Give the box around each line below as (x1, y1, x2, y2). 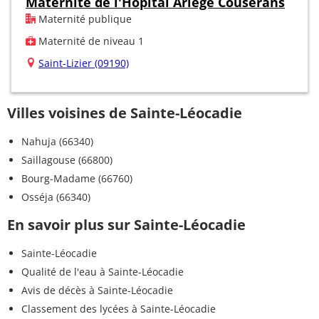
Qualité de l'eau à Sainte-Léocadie (21, 264, 184, 278)
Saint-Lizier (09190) (38, 56, 129, 70)
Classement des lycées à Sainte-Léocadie (21, 301, 216, 315)
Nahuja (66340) (21, 134, 93, 148)
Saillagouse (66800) (21, 152, 113, 167)
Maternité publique (36, 11, 132, 26)
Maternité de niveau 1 (36, 33, 144, 48)
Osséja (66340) (21, 189, 90, 204)
